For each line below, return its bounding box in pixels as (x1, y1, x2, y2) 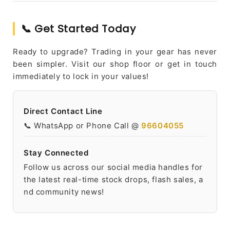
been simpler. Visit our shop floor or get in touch (13, 59, 217, 69)
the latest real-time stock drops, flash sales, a (24, 174, 203, 184)
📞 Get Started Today (21, 21, 136, 36)
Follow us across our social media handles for (24, 162, 203, 172)
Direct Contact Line (24, 106, 103, 116)
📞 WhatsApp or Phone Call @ (24, 120, 142, 130)
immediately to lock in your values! (13, 71, 149, 81)
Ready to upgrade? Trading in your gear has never (13, 46, 217, 56)
